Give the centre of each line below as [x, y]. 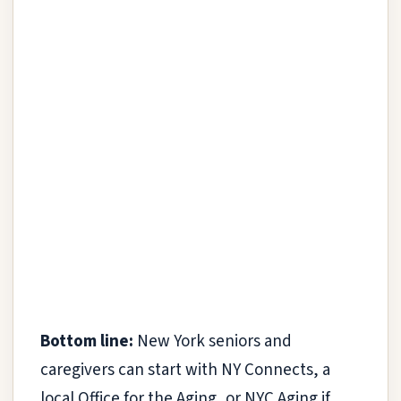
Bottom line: [87, 341]
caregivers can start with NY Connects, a [185, 370]
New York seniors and [213, 341]
